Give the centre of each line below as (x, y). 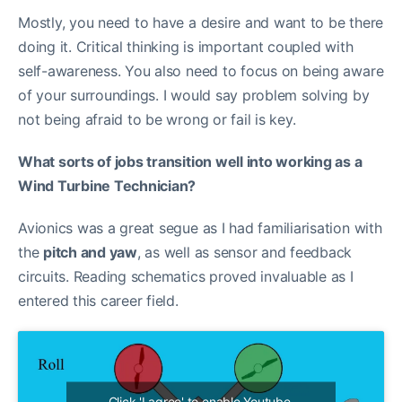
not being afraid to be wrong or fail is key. (157, 120)
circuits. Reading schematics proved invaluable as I (186, 277)
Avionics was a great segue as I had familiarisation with (200, 228)
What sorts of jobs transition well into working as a (190, 162)
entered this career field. (98, 301)
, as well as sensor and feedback (245, 253)
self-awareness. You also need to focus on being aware (201, 71)
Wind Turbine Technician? (107, 186)
